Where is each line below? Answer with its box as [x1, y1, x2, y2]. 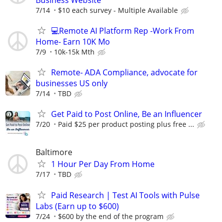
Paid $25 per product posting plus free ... [58, 119, 194, 129]
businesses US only [36, 78, 108, 89]
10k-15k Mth [54, 47, 95, 56]
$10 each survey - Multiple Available [58, 5, 178, 15]
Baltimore [36, 147, 72, 158]
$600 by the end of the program [58, 211, 164, 221]
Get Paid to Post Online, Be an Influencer [51, 109, 202, 120]
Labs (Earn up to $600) [36, 200, 119, 212]
